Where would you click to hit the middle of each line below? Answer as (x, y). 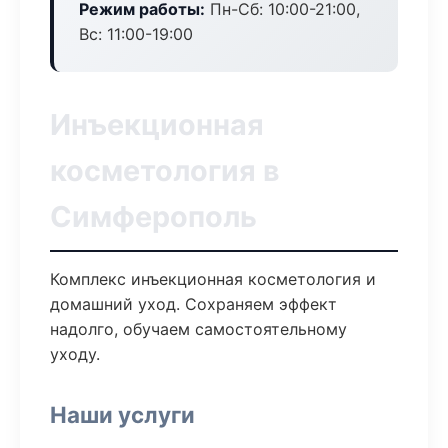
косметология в (165, 170)
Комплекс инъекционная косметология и (213, 279)
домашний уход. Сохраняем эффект (193, 304)
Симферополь (153, 216)
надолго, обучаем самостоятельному (198, 329)
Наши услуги (122, 414)
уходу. (75, 354)
